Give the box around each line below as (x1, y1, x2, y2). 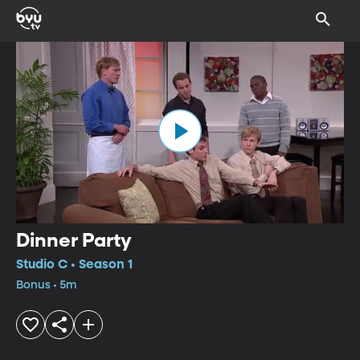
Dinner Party (16, 231, 132, 251)
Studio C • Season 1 (16, 258, 133, 272)
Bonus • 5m (16, 279, 76, 291)
